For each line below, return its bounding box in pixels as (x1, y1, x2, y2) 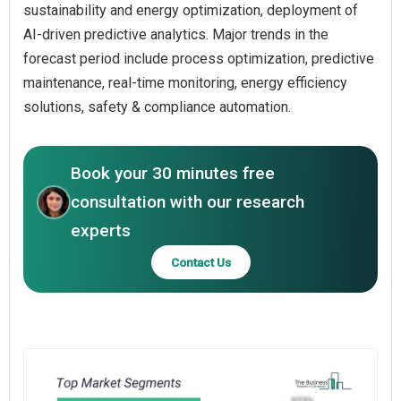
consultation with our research (71, 191, 304, 212)
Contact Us (170, 254, 231, 269)
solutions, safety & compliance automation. (23, 98, 291, 115)
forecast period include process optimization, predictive (23, 49, 374, 67)
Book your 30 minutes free (71, 162, 275, 183)
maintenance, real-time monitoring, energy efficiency (23, 73, 347, 91)
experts (71, 219, 131, 241)
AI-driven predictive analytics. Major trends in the (23, 25, 328, 43)
